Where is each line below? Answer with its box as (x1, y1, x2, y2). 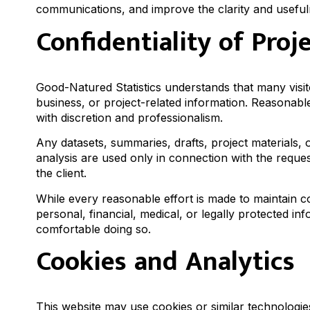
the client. (36, 166, 86, 181)
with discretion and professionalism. (36, 110, 223, 125)
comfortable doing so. (36, 221, 151, 236)
